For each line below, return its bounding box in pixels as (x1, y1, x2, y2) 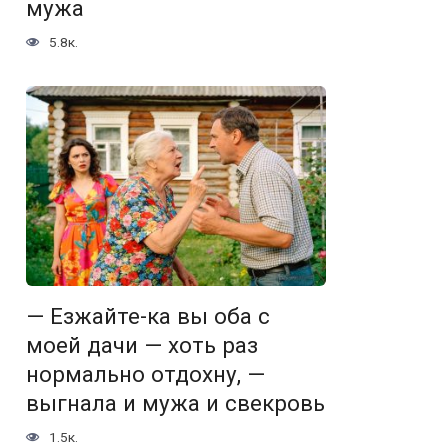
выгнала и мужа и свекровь (26, 390, 325, 417)
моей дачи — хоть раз (26, 332, 258, 359)
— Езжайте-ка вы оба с (26, 303, 270, 330)
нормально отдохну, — (26, 361, 265, 388)
